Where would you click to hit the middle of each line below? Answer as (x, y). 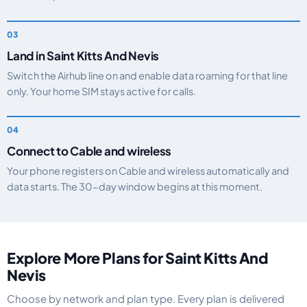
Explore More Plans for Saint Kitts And (138, 258)
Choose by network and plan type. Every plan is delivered (146, 298)
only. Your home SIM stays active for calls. (101, 91)
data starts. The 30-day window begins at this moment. (135, 186)
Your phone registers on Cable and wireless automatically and (148, 171)
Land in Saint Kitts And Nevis (83, 56)
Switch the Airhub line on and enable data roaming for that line (147, 75)
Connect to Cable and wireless (89, 151)
